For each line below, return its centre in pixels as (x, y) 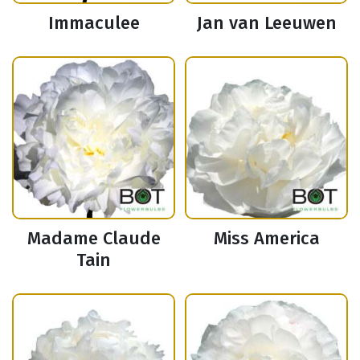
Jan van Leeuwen (266, 23)
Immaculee (94, 23)
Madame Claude (94, 239)
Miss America (266, 239)
